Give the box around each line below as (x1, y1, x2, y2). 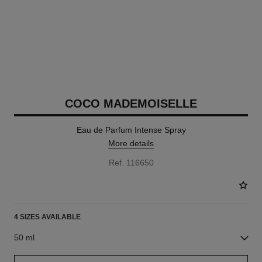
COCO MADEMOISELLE (65, 97, 197, 110)
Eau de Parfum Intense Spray (76, 125, 186, 135)
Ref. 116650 (108, 158, 154, 167)
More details (108, 139, 154, 148)
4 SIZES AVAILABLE (13, 213, 81, 221)
